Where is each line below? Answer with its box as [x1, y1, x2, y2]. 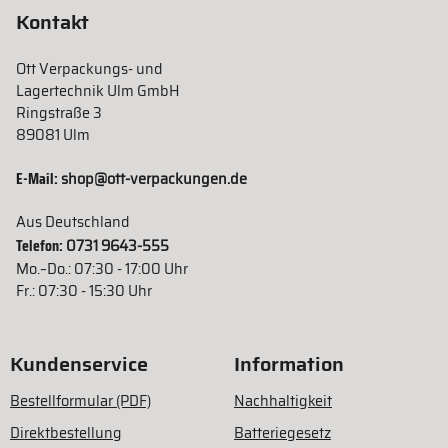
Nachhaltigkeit [234, 390, 332, 413]
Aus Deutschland [16, 211, 130, 234]
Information [234, 348, 344, 381]
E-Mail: [16, 166, 61, 192]
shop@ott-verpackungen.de [61, 168, 247, 191]
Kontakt [16, 6, 89, 39]
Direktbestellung [10, 422, 122, 445]
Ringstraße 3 [16, 102, 102, 125]
